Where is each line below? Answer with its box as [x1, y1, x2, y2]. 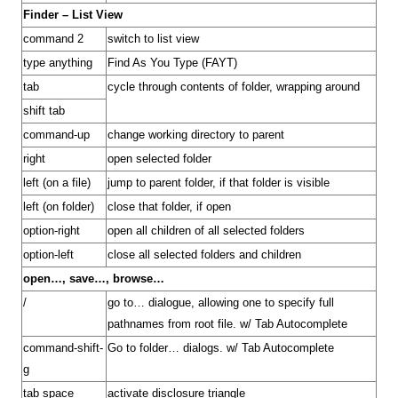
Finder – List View [23, 8, 123, 21]
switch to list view [107, 32, 199, 45]
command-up [23, 128, 90, 141]
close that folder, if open [107, 200, 231, 213]
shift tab [23, 104, 65, 117]
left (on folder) [23, 200, 94, 213]
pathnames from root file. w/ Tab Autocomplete [107, 317, 347, 330]
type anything [23, 56, 92, 69]
